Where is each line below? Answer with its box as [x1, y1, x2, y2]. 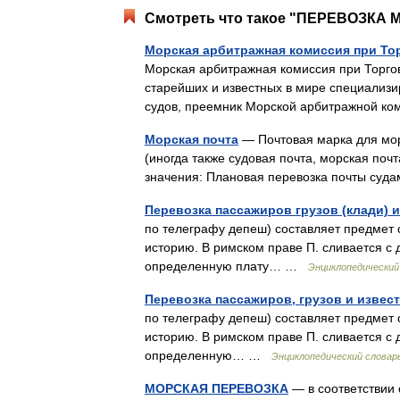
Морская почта [145, 132, 238, 146]
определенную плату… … [145, 259, 308, 273]
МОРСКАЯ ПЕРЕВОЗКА [145, 381, 288, 396]
